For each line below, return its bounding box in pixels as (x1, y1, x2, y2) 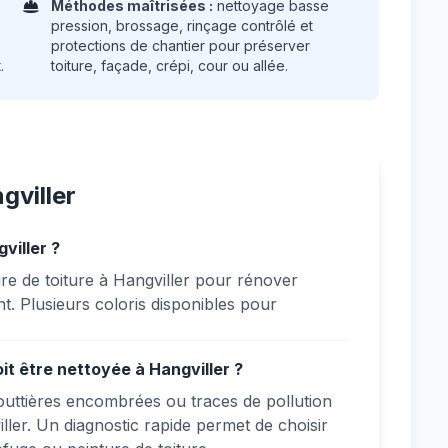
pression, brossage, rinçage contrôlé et (51, 17, 314, 34)
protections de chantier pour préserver (51, 37, 311, 54)
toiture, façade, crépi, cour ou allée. (51, 57, 289, 74)
